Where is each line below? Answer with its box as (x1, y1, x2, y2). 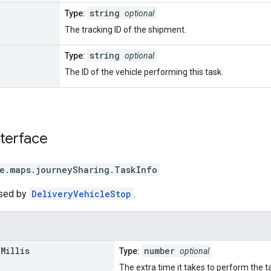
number (144, 244, 180, 256)
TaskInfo (114, 163, 157, 175)
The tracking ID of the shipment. (65, 24, 186, 34)
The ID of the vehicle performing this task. (65, 67, 223, 77)
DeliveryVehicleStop (31, 188, 131, 200)
